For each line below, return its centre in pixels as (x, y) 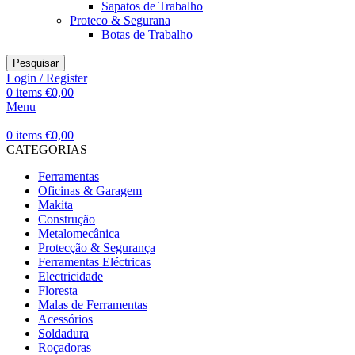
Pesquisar (36, 63)
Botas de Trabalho (147, 34)
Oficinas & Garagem (90, 191)
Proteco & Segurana (120, 20)
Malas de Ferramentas (93, 305)
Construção (67, 219)
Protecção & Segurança (97, 248)
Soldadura (63, 333)
